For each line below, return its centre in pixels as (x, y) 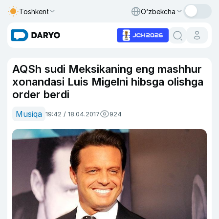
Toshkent (34, 11)
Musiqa (29, 114)
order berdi (41, 94)
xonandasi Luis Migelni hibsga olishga (108, 82)
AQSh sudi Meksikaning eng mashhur (107, 69)
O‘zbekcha (158, 11)
